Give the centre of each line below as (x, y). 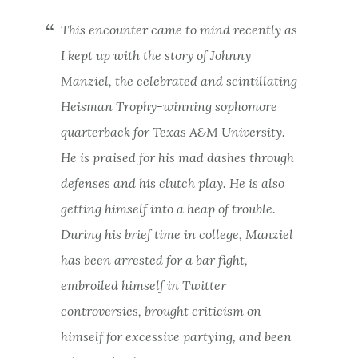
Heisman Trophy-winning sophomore (169, 106)
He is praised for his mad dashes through (177, 157)
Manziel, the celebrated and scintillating (179, 80)
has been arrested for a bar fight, (154, 259)
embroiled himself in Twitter (143, 285)
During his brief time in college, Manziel (177, 234)
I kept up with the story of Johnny (155, 55)
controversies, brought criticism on (161, 310)
